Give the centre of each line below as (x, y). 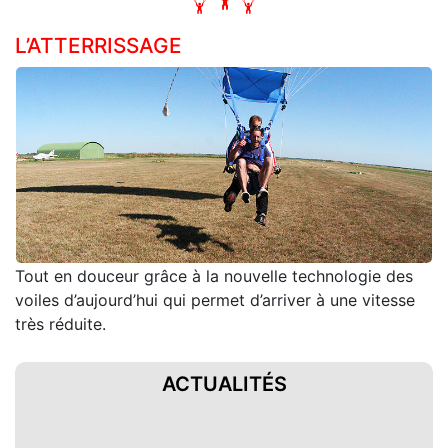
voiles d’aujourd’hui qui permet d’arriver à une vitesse (215, 300)
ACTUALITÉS (224, 384)
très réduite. (60, 324)
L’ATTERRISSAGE (98, 46)
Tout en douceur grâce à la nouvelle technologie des (214, 276)
